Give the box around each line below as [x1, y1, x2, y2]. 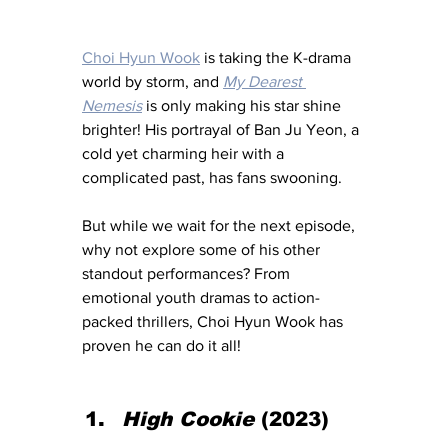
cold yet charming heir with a [82, 144, 288, 162]
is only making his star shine [142, 96, 345, 114]
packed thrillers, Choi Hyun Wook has [82, 312, 347, 330]
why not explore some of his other [82, 240, 324, 258]
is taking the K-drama [200, 48, 355, 66]
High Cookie [122, 407, 254, 430]
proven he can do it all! [82, 336, 241, 354]
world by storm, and [82, 72, 223, 90]
